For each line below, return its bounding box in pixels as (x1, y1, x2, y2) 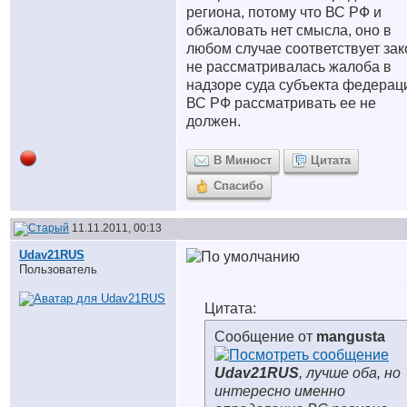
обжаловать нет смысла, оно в (186, 23, 392, 38)
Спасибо (213, 179, 263, 193)
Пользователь (19, 263, 97, 276)
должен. (186, 114, 241, 129)
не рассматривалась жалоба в (186, 59, 392, 74)
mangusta (316, 329, 385, 344)
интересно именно (214, 383, 345, 399)
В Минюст (213, 154, 272, 167)
